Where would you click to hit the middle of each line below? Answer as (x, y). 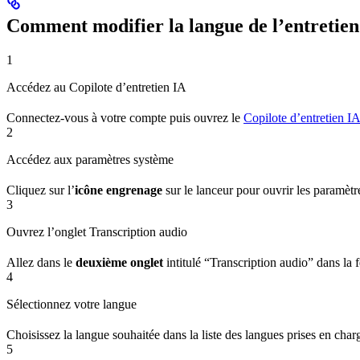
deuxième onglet (119, 263)
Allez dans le (41, 263)
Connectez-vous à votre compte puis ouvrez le (125, 118)
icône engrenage (119, 190)
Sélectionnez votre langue (72, 305)
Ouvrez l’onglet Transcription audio (97, 232)
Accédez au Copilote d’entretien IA (96, 88)
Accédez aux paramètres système (90, 160)
